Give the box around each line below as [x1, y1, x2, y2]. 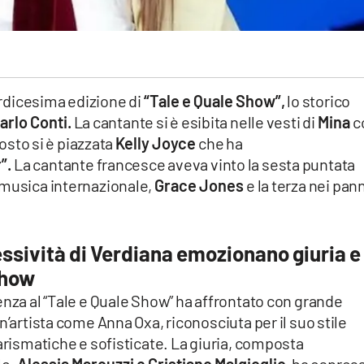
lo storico [284, 91, 351, 111]
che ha [198, 133, 243, 154]
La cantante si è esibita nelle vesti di [73, 112, 315, 132]
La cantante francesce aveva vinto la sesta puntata [14, 154, 356, 175]
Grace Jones [154, 175, 247, 196]
